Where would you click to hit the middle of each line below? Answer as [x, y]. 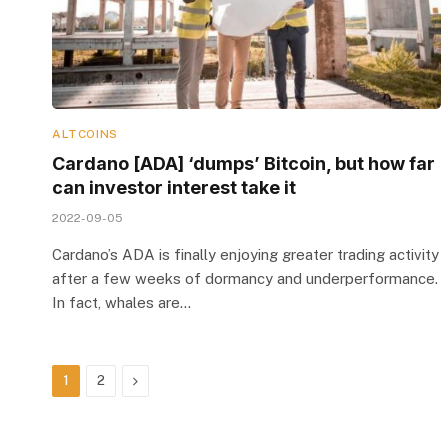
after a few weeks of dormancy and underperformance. [245, 278]
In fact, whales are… [121, 302]
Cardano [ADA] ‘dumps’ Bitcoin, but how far [243, 163]
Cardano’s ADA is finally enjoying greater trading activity [245, 254]
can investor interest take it [176, 187]
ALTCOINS [85, 133]
